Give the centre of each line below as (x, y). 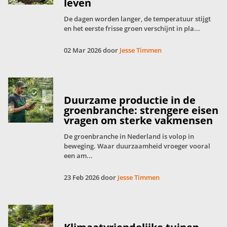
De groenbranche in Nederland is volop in (129, 136)
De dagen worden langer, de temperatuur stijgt (137, 18)
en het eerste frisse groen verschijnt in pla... (132, 28)
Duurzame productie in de (130, 100)
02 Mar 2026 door (92, 50)
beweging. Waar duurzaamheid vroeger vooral (137, 146)
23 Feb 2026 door (91, 177)
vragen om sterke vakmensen (138, 120)
